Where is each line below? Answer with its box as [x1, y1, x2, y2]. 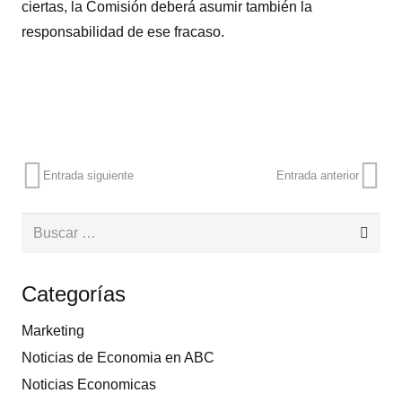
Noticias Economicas [22, 377, 156, 393]
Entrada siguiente [43, 169, 134, 183]
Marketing [22, 323, 84, 339]
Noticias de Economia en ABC [22, 350, 214, 366]
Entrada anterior [276, 169, 359, 183]
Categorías [22, 282, 126, 307]
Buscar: [21, 216, 69, 232]
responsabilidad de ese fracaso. [22, 23, 224, 39]
